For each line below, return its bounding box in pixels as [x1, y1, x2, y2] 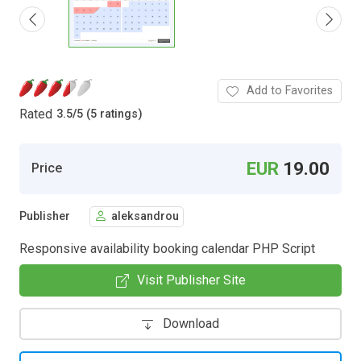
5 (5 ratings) [77, 107, 143, 122]
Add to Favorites [247, 83, 333, 98]
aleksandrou [111, 210, 179, 224]
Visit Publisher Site [136, 272, 246, 288]
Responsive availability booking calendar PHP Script [19, 240, 315, 256]
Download [163, 315, 219, 331]
